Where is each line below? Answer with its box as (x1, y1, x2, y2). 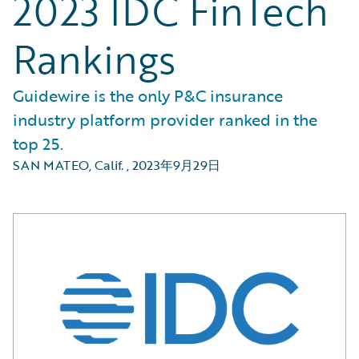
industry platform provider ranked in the (13, 107, 317, 131)
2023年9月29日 (132, 155, 220, 175)
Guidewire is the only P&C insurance (13, 83, 283, 107)
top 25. (13, 131, 63, 155)
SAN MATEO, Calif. (13, 155, 123, 175)
